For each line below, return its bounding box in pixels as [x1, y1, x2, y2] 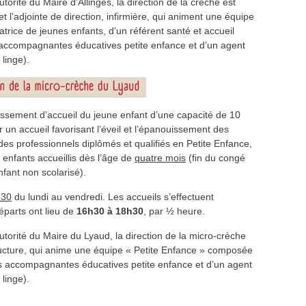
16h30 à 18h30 [76, 206, 143, 217]
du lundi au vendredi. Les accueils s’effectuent [12, 191, 214, 202]
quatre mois [135, 152, 186, 163]
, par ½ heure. [143, 206, 205, 217]
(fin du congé [186, 152, 245, 163]
